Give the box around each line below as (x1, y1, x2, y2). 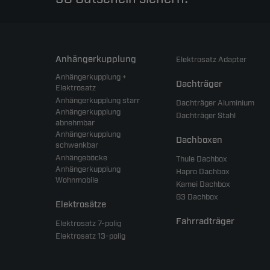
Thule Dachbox (176, 154, 227, 165)
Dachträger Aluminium (176, 98, 254, 108)
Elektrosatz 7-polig (55, 219, 121, 229)
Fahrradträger (176, 216, 234, 228)
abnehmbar (55, 118, 95, 128)
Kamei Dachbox (176, 180, 230, 190)
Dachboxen (176, 134, 222, 146)
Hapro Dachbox (176, 167, 230, 177)
